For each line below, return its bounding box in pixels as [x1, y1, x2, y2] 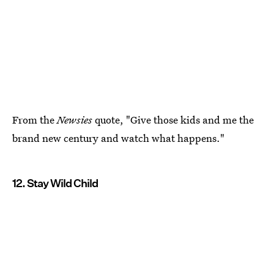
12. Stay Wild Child [12, 176, 98, 190]
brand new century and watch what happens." [12, 130, 224, 145]
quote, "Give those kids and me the [92, 112, 254, 127]
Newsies [57, 112, 92, 127]
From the [12, 112, 57, 127]
